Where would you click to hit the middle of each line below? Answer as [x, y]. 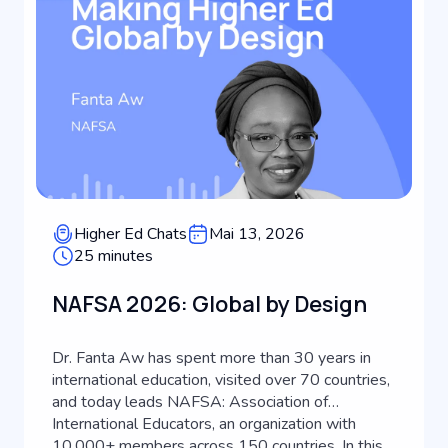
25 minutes [113, 256]
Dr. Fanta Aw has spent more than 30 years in [211, 358]
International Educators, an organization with [204, 424]
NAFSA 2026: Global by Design [209, 304]
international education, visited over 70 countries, [221, 380]
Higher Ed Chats [130, 234]
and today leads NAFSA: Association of [190, 402]
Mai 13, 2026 [257, 234]
